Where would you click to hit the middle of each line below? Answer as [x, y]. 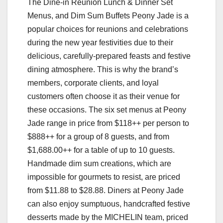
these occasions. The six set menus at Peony [107, 110]
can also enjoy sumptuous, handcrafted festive [109, 204]
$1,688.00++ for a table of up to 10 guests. [101, 150]
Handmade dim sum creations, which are [99, 163]
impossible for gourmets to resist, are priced [104, 177]
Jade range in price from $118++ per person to [108, 123]
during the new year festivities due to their [100, 42]
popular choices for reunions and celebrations [108, 29]
